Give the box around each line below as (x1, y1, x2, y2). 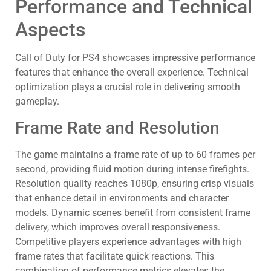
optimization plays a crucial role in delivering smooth (15, 81, 240, 93)
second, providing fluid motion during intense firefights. (15, 163, 249, 175)
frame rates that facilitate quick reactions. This (15, 250, 214, 262)
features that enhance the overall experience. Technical (15, 67, 249, 79)
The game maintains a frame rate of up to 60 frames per (15, 148, 255, 160)
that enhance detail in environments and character (15, 192, 229, 204)
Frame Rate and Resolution (15, 117, 220, 138)
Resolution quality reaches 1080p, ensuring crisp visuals (15, 177, 254, 189)
